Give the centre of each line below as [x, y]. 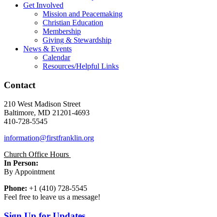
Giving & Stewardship [77, 40]
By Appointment [29, 171]
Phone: [16, 188]
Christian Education [73, 23]
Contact [20, 85]
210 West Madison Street [42, 104]
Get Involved [43, 5]
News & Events [47, 49]
